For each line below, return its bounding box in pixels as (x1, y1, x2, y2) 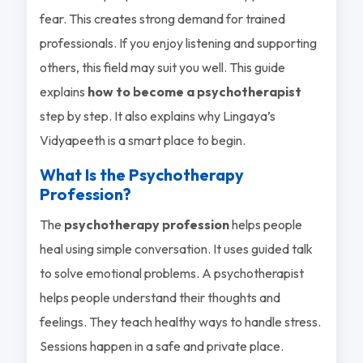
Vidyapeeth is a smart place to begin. (39, 131, 246, 148)
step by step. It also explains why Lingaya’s (39, 107, 275, 124)
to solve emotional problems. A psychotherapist (39, 264, 304, 281)
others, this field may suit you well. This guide (39, 58, 285, 75)
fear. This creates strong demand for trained (39, 10, 285, 27)
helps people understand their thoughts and (39, 288, 280, 305)
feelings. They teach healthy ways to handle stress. (39, 313, 321, 330)
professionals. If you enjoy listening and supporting (39, 34, 317, 51)
